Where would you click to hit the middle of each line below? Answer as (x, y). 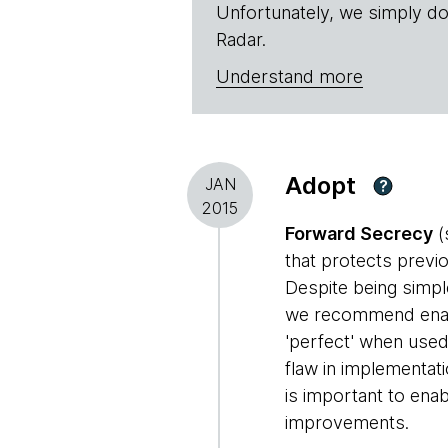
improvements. (347, 422)
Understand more (289, 76)
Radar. (241, 39)
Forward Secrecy (359, 233)
